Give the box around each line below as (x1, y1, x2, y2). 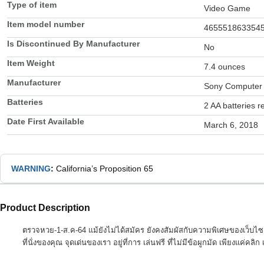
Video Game (204, 4, 250, 14)
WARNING (11, 164, 51, 174)
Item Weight (7, 58, 55, 68)
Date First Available (7, 117, 84, 127)
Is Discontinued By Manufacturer (7, 39, 140, 49)
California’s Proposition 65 (56, 164, 153, 174)
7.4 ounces (204, 62, 245, 72)
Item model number (7, 19, 84, 29)
